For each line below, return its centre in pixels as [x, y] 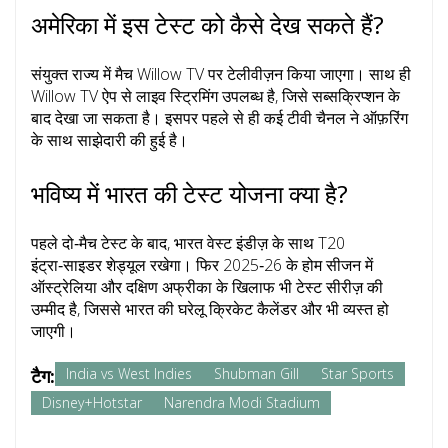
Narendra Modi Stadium [242, 403]
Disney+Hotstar [92, 403]
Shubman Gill [256, 374]
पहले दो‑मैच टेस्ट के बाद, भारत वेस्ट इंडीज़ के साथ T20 [188, 243]
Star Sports [357, 374]
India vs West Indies [129, 374]
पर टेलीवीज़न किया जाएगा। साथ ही [307, 74]
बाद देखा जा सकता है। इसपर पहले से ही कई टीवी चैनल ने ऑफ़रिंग [219, 118]
